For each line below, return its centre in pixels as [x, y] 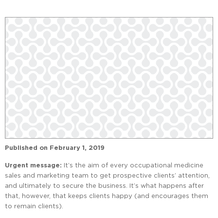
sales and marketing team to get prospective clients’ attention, [107, 175]
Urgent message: [33, 165]
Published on [26, 148]
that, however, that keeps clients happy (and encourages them [107, 196]
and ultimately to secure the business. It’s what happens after [104, 186]
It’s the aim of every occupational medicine [133, 165]
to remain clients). [34, 206]
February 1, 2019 [77, 148]
